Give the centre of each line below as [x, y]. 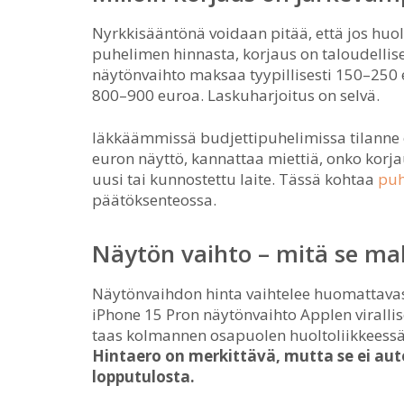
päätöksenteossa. [154, 200]
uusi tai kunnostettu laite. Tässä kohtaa [235, 179]
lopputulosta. [143, 376]
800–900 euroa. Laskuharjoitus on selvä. [236, 95]
